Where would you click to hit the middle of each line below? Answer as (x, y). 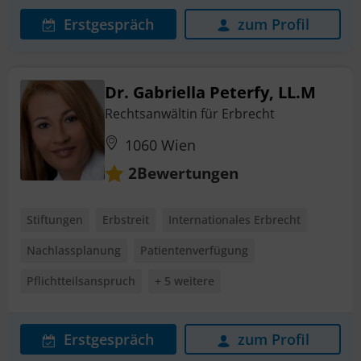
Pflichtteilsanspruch (81, 281)
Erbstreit (126, 220)
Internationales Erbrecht (234, 220)
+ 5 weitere (185, 281)
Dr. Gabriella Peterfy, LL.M (210, 92)
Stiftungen (55, 220)
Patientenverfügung (194, 251)
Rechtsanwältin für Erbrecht (190, 113)
